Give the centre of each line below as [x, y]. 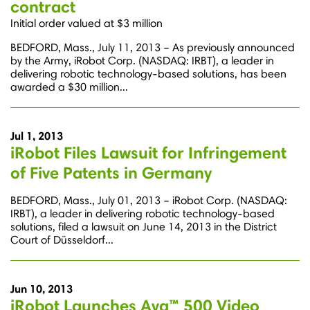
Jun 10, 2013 [42, 289]
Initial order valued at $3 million [86, 24]
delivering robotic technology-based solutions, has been [148, 74]
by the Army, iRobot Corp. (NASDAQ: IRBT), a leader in [142, 61]
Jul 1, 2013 [37, 136]
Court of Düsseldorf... [62, 240]
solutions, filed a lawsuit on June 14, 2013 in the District [144, 227]
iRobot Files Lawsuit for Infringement [148, 153]
